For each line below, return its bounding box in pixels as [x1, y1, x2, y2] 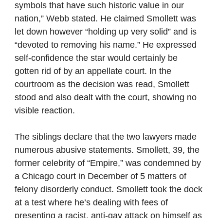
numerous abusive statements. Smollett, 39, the [15, 145, 200, 155]
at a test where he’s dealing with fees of [15, 198, 168, 207]
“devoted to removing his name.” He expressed [15, 40, 197, 50]
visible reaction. [15, 106, 75, 115]
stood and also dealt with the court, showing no [15, 92, 197, 102]
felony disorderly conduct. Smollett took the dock [15, 184, 202, 194]
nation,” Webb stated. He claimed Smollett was [15, 14, 196, 23]
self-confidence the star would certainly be [15, 53, 178, 63]
